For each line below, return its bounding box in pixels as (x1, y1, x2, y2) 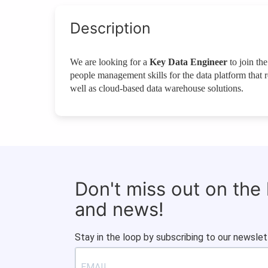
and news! (75, 198, 164, 221)
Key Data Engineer (150, 57, 227, 68)
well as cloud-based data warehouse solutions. (70, 83, 243, 94)
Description (70, 19, 151, 38)
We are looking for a (70, 57, 150, 68)
